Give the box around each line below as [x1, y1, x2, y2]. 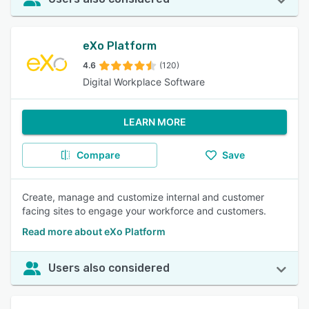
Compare [76, 149, 120, 161]
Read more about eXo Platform [22, 226, 166, 237]
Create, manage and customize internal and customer [22, 191, 264, 203]
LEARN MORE [123, 116, 186, 128]
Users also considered [48, 261, 170, 275]
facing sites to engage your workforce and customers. [22, 205, 266, 217]
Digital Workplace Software [83, 76, 205, 88]
